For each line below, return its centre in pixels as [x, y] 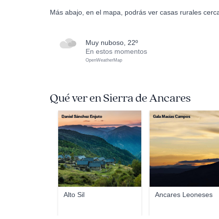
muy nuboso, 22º [115, 43]
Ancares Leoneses [184, 195]
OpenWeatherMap [104, 60]
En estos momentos [116, 51]
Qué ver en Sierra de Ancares [120, 98]
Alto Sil [74, 195]
